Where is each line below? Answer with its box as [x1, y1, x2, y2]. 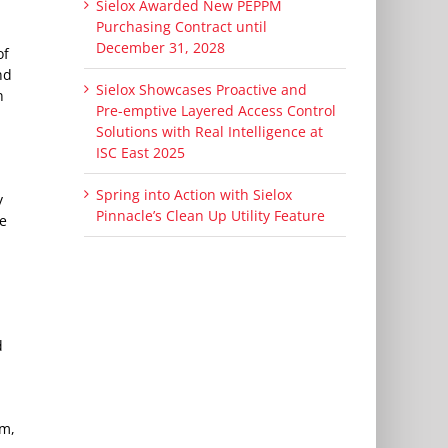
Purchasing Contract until [95, 17, 267, 37]
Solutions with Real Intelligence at [95, 122, 323, 142]
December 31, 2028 [95, 38, 225, 58]
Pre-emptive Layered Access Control [95, 101, 336, 121]
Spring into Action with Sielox [95, 185, 292, 205]
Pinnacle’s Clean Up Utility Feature [95, 206, 325, 226]
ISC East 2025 [95, 143, 185, 163]
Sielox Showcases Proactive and [95, 80, 307, 100]
